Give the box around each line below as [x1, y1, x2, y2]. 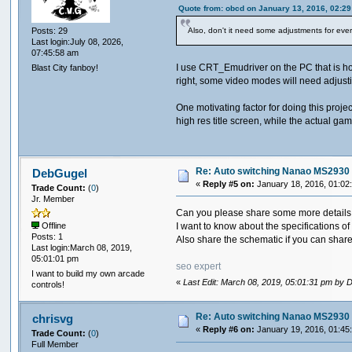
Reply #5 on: [203, 178, 255, 189]
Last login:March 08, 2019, [31, 242, 133, 252]
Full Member [31, 339, 79, 350]
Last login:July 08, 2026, [31, 37, 124, 47]
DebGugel [31, 166, 87, 180]
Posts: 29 [31, 26, 68, 36]
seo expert [176, 260, 222, 272]
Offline [39, 220, 67, 230]
